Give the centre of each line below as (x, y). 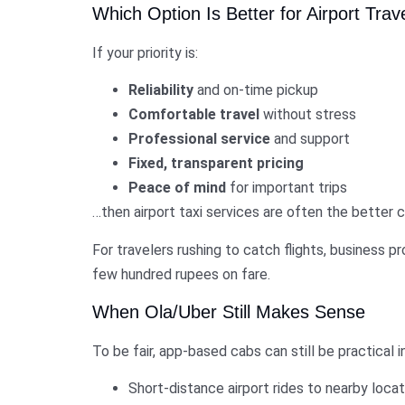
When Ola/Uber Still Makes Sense (229, 312)
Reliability (161, 90)
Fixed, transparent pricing (216, 164)
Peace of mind (177, 188)
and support (310, 139)
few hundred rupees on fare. (181, 274)
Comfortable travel (194, 115)
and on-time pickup (256, 90)
